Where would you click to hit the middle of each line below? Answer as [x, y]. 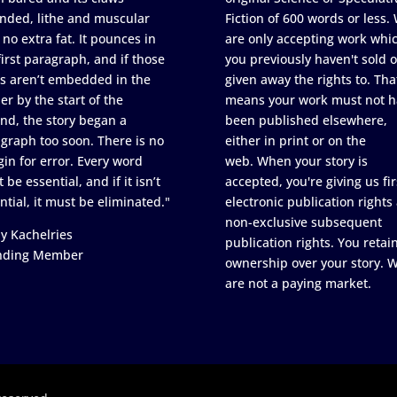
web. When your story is [296, 160]
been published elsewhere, [306, 120]
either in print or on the [295, 140]
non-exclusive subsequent [303, 222]
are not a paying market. [298, 283]
